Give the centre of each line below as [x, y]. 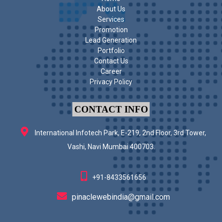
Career [111, 71]
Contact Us [111, 61]
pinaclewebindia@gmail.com [121, 197]
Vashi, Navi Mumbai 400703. [111, 146]
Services [111, 19]
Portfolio [111, 50]
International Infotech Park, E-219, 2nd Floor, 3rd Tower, [120, 133]
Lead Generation [111, 40]
